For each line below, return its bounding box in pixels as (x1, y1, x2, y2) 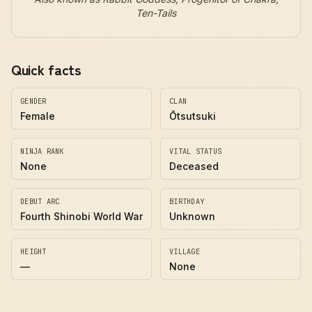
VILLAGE (169, 247, 200, 256)
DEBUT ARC (20, 196, 60, 206)
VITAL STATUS (169, 146, 222, 156)
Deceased (169, 160, 219, 172)
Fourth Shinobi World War (20, 210, 143, 222)
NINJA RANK (20, 146, 64, 156)
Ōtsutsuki (169, 110, 216, 122)
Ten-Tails (136, 7, 176, 19)
